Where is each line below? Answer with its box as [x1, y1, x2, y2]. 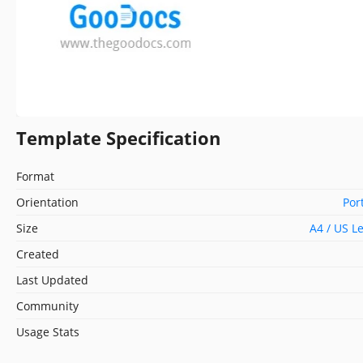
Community [16, 297, 79, 314]
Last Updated [16, 271, 88, 288]
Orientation [16, 194, 79, 210]
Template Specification [16, 125, 220, 150]
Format [16, 168, 54, 184]
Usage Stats [16, 323, 79, 340]
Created [16, 246, 59, 262]
